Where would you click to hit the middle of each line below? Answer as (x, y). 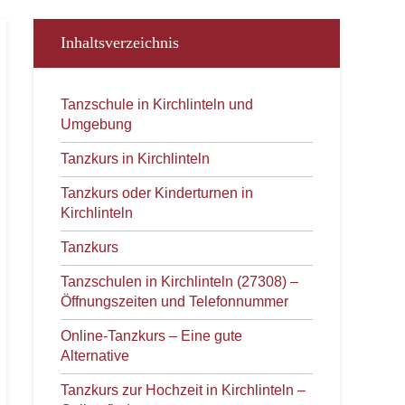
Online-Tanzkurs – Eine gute (151, 336)
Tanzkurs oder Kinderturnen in (157, 193)
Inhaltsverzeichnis (120, 42)
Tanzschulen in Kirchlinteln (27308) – (179, 282)
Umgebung (96, 124)
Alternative (95, 356)
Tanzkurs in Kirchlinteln (135, 159)
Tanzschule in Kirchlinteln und (157, 104)
